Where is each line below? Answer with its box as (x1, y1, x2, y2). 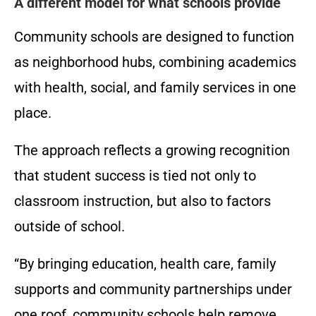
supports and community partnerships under (14, 281, 292, 298)
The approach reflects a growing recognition (14, 142, 290, 159)
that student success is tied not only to (14, 167, 256, 185)
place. (14, 104, 51, 122)
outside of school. (14, 218, 125, 236)
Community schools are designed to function (14, 28, 294, 46)
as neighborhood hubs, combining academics (14, 54, 296, 71)
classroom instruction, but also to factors (14, 193, 271, 210)
